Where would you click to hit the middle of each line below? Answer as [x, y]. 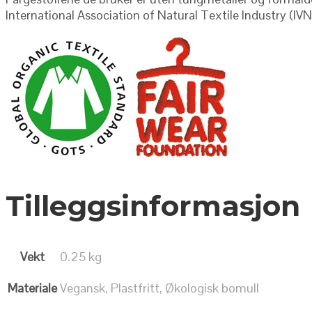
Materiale [32, 288]
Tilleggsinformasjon [153, 206]
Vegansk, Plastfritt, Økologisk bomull [159, 288]
